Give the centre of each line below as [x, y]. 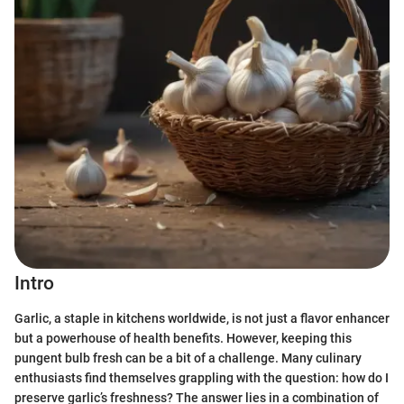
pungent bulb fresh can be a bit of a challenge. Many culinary [188, 358]
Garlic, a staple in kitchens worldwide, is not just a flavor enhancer [202, 318]
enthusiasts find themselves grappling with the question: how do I [202, 377]
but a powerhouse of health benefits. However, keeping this [183, 338]
